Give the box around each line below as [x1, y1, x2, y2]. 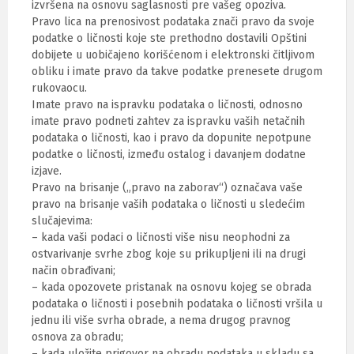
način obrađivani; [32, 264, 115, 277]
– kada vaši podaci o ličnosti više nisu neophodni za [32, 231, 290, 244]
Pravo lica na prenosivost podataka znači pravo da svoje [32, 15, 314, 28]
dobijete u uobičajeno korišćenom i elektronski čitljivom [32, 48, 314, 62]
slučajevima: [32, 214, 92, 228]
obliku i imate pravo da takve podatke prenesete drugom [32, 65, 322, 78]
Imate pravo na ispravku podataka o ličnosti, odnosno [32, 98, 303, 111]
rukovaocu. [32, 81, 87, 95]
